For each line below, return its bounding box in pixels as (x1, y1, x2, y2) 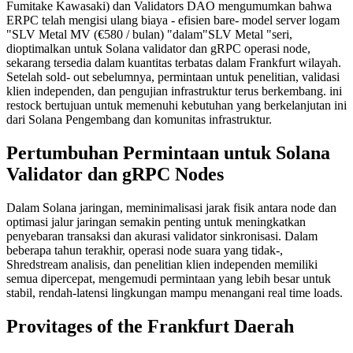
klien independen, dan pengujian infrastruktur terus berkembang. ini (6, 84, 342, 98)
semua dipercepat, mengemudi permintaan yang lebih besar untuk (6, 271, 331, 285)
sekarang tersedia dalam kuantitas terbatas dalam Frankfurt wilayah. (6, 55, 341, 69)
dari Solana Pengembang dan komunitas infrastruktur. (6, 112, 272, 126)
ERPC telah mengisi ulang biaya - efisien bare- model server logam (6, 13, 340, 27)
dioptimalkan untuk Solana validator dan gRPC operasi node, (6, 41, 310, 55)
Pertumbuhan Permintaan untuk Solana (6, 142, 330, 163)
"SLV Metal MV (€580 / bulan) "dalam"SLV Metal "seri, (6, 27, 292, 41)
